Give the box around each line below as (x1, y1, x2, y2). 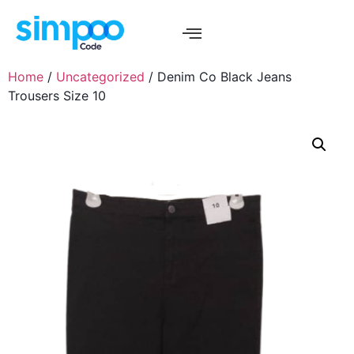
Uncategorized (56, 69, 145, 85)
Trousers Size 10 (8, 88, 106, 104)
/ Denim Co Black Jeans (145, 69, 292, 85)
